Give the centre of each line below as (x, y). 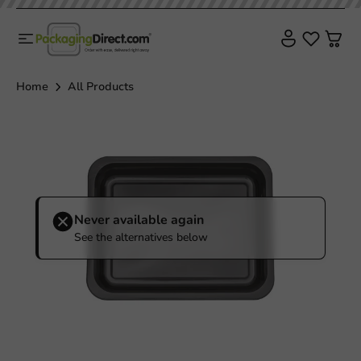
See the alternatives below (141, 237)
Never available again (139, 220)
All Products (101, 86)
